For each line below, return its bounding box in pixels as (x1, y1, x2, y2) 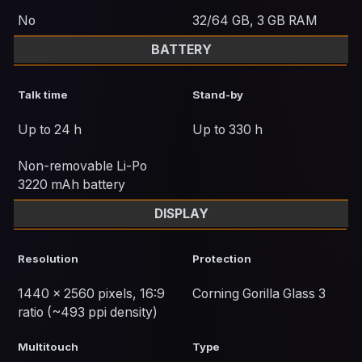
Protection (192, 252, 251, 266)
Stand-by (192, 88, 243, 102)
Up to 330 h (192, 122, 263, 138)
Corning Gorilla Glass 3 (192, 286, 326, 302)
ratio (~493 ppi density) (18, 305, 158, 321)
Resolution (18, 252, 79, 266)
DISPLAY (154, 206, 208, 222)
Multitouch (18, 340, 79, 354)
